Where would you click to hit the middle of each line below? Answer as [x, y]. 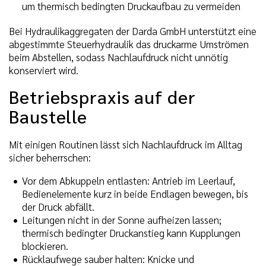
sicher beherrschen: [50, 157]
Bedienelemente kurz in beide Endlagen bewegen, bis [135, 193]
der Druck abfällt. [58, 206]
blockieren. [45, 246]
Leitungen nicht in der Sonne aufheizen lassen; [122, 219]
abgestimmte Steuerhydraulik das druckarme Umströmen [129, 44]
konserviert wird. [44, 70]
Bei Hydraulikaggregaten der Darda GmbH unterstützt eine [133, 31]
